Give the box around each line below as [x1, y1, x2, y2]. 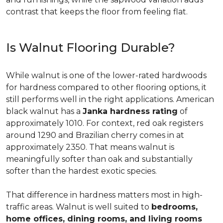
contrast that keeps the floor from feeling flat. [6, 7, 188, 16]
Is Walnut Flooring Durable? [6, 40, 175, 55]
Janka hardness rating [83, 107, 178, 116]
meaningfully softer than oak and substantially [6, 154, 193, 164]
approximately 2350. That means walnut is [6, 142, 174, 152]
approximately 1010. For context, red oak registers [6, 118, 203, 128]
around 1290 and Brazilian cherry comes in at [6, 130, 184, 140]
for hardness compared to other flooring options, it [6, 83, 207, 92]
